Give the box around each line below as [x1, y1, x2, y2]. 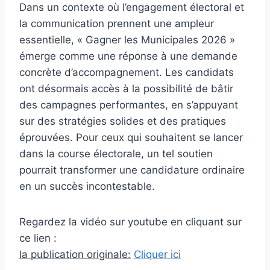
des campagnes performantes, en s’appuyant [19, 99, 238, 111]
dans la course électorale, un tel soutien [19, 148, 213, 160]
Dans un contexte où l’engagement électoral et [19, 1, 244, 14]
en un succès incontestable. [19, 180, 155, 193]
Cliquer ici [134, 248, 181, 261]
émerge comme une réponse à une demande [19, 50, 237, 63]
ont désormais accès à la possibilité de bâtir [19, 83, 233, 95]
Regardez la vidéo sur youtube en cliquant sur [19, 216, 242, 228]
